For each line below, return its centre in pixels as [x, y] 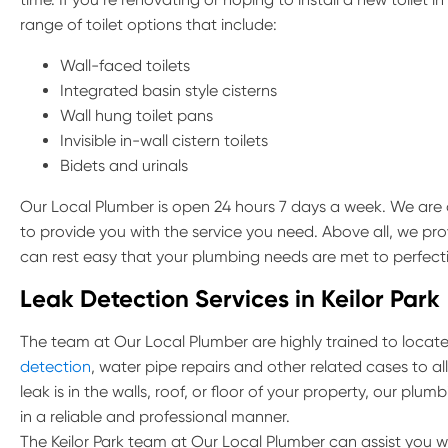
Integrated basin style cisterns [168, 90]
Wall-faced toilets [125, 65]
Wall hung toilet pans [136, 115]
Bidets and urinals [124, 165]
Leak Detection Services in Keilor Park [230, 298]
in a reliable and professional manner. [155, 416]
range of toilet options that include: [148, 24]
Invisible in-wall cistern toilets [164, 140]
